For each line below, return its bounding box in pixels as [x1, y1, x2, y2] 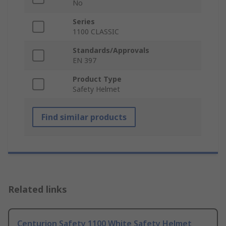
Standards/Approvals [73, 45, 149, 55]
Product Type [73, 74, 122, 84]
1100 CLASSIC [73, 27, 119, 36]
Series [73, 17, 95, 26]
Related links [8, 183, 67, 195]
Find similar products [41, 111, 127, 123]
